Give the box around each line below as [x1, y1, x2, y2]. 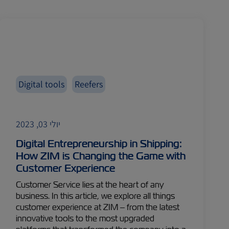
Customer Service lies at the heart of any [16, 179, 165, 190]
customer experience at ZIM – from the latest [16, 202, 180, 213]
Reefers [75, 78, 103, 90]
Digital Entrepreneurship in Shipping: [16, 137, 182, 150]
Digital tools [18, 78, 65, 90]
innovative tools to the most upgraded [16, 213, 155, 224]
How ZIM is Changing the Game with [16, 149, 186, 163]
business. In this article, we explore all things [16, 191, 175, 201]
